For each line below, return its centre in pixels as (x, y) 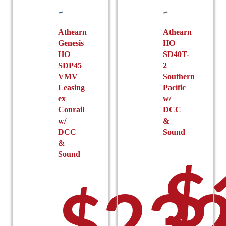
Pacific (175, 88)
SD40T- (176, 54)
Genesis (71, 43)
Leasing (72, 88)
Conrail (71, 110)
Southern (179, 77)
